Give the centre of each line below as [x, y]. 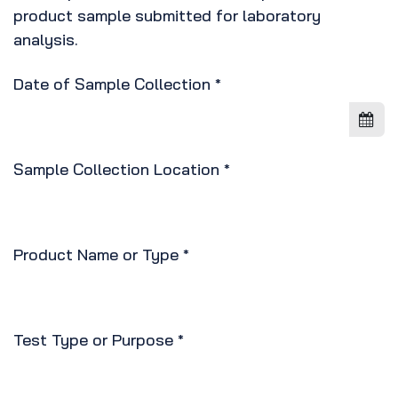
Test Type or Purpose [93, 340]
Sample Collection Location [116, 170]
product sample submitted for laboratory [167, 16]
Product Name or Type [96, 255]
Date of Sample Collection [112, 84]
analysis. [46, 40]
